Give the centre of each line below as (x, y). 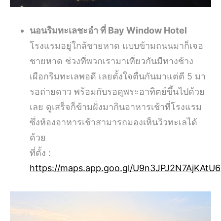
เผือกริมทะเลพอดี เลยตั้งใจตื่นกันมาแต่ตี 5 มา (118, 76)
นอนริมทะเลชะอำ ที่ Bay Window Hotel (108, 31)
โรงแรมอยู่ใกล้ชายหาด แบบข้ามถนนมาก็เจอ (116, 46)
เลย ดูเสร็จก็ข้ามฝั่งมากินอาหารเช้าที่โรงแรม (116, 107)
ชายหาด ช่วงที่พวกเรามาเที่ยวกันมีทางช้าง (111, 61)
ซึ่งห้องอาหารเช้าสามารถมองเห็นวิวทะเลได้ (113, 122)
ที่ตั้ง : (40, 153)
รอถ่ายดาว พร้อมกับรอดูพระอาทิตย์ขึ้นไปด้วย (117, 92)
